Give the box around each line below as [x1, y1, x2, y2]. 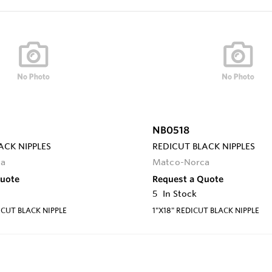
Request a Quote [152, 173, 223, 185]
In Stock [163, 188, 197, 199]
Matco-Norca [152, 156, 210, 168]
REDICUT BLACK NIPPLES [152, 140, 255, 152]
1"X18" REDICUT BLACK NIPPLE [152, 205, 259, 215]
